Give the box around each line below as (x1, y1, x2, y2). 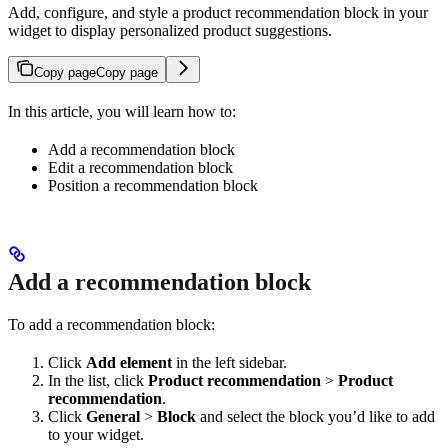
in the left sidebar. (172, 353, 287, 371)
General (86, 407, 140, 425)
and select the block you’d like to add (196, 407, 435, 425)
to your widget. (48, 425, 144, 443)
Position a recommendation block (48, 176, 258, 194)
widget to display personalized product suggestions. (8, 21, 332, 39)
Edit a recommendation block (48, 158, 233, 176)
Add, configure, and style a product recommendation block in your (8, 3, 428, 21)
